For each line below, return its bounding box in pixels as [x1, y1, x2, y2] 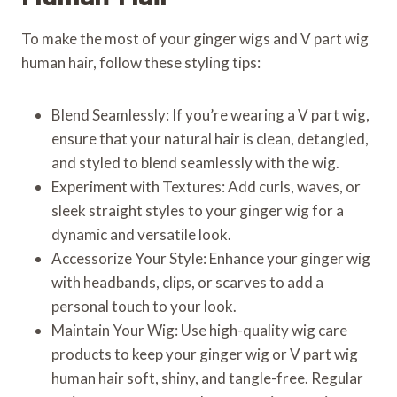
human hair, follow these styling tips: [21, 52, 261, 72]
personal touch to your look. [51, 296, 237, 315]
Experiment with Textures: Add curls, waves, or [51, 176, 361, 196]
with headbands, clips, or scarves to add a [51, 272, 323, 292]
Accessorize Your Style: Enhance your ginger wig [51, 248, 370, 268]
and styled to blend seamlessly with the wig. [51, 152, 339, 172]
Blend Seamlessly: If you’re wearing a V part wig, [51, 105, 370, 124]
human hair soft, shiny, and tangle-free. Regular [51, 368, 363, 387]
